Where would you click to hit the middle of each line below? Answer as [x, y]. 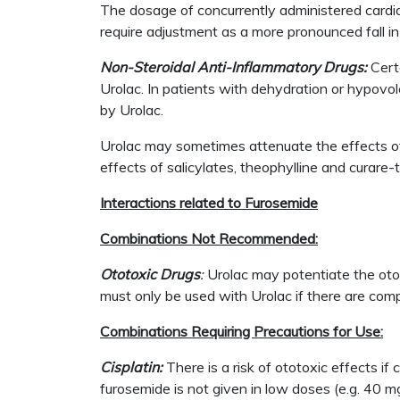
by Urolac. [132, 110]
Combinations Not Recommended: [209, 238]
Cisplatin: [131, 367]
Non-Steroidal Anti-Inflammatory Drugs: [233, 67]
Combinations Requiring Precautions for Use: [242, 331]
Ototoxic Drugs [150, 274]
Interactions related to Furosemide [209, 203]
